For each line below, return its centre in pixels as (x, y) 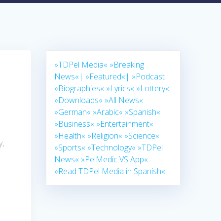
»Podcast (148, 77)
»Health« (70, 136)
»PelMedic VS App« (115, 160)
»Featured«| (108, 77)
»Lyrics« (120, 89)
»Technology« (112, 148)
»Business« (74, 124)
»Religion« (105, 136)
